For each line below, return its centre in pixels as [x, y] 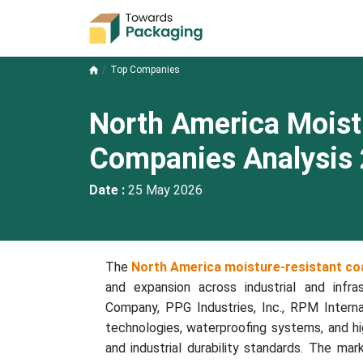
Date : [108, 190]
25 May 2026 [165, 190]
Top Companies [145, 70]
